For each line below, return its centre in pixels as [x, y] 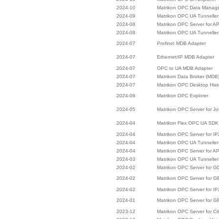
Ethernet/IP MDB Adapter [186, 57]
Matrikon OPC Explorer [183, 96]
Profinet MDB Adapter [181, 43]
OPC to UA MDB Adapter [185, 68]
